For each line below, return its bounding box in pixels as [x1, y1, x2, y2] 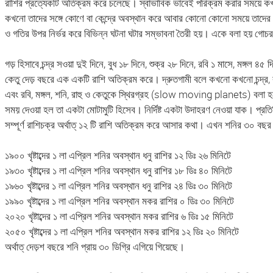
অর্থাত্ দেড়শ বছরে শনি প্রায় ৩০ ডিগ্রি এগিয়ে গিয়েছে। [4, 239, 185, 254]
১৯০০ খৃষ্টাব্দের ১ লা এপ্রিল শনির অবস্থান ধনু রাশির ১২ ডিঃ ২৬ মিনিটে [4, 148, 231, 163]
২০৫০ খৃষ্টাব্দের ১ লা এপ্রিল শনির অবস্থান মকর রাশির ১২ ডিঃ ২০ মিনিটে [4, 224, 239, 239]
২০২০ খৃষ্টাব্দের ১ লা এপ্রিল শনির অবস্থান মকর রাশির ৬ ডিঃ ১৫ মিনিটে [4, 209, 233, 224]
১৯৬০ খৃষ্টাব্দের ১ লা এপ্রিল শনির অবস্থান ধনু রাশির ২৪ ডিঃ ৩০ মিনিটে [4, 179, 232, 193]
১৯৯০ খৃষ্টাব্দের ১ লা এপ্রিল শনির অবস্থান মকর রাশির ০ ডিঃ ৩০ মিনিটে [4, 194, 234, 208]
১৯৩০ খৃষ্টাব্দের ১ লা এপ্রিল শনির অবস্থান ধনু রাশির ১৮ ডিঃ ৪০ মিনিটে [4, 163, 232, 178]
